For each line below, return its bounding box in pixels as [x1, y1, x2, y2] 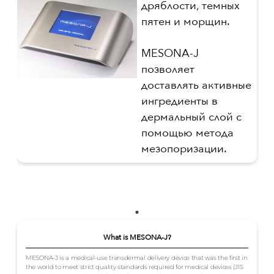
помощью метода [141, 125, 234, 141]
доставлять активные [141, 78, 251, 93]
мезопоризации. [141, 141, 227, 157]
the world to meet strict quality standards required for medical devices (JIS [26, 263, 243, 272]
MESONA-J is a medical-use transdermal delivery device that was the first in [26, 254, 248, 262]
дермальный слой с [141, 109, 242, 125]
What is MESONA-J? [103, 232, 171, 243]
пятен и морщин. [141, 14, 230, 29]
